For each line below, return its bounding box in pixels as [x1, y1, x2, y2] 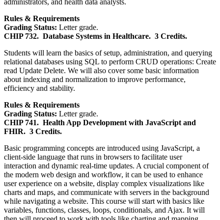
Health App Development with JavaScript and [43, 118, 196, 127]
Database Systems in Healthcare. [43, 31, 151, 40]
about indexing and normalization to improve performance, [4, 75, 186, 83]
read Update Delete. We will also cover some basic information [4, 66, 199, 75]
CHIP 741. [4, 118, 39, 127]
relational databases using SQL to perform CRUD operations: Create [4, 57, 216, 66]
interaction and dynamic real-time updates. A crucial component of [4, 161, 209, 170]
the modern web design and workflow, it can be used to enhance [4, 170, 203, 179]
